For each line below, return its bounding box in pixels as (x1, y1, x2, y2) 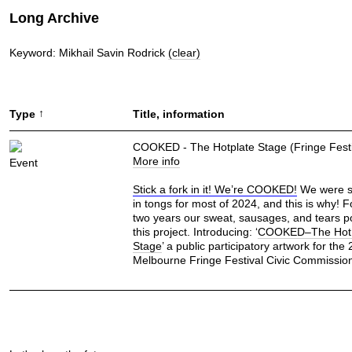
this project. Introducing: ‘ (132, 225, 258, 238)
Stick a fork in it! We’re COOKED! (132, 182, 297, 196)
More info (132, 154, 180, 167)
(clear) (168, 46, 200, 60)
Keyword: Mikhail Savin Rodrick (9, 46, 168, 60)
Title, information (132, 108, 225, 121)
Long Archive (9, 10, 99, 26)
